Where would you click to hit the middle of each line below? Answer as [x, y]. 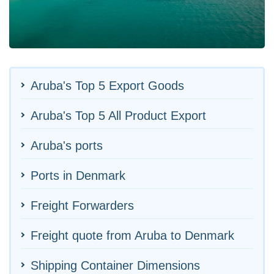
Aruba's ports [67, 145]
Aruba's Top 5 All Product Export [118, 115]
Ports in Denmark [78, 175]
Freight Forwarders [82, 205]
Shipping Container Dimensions [115, 265]
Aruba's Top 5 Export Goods [107, 85]
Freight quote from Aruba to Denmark [132, 235]
